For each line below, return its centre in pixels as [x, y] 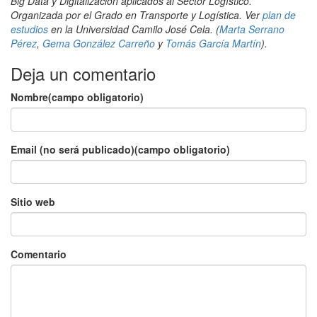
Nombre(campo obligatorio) [77, 97]
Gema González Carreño [99, 43]
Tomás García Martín [213, 43]
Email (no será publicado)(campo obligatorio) [120, 149]
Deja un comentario [83, 73]
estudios [29, 29]
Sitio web [33, 201]
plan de [279, 15]
